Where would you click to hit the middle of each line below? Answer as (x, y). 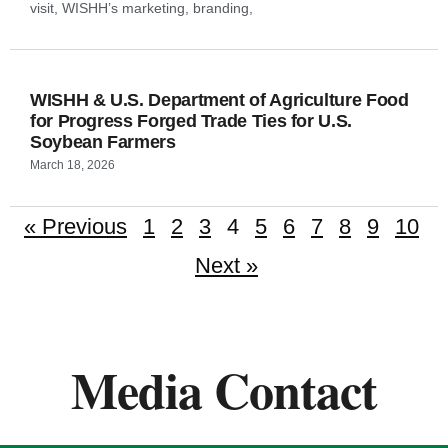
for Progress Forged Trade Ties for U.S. (191, 121)
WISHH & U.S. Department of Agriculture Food (219, 100)
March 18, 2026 (72, 165)
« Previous (75, 226)
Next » (226, 265)
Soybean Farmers (103, 142)
